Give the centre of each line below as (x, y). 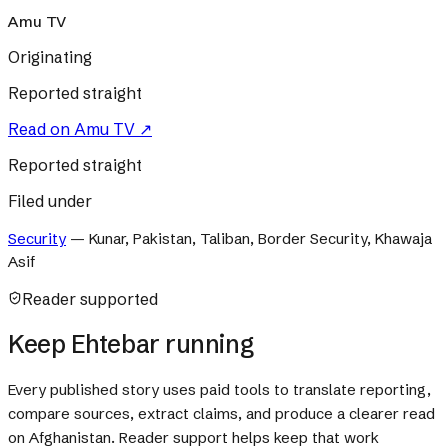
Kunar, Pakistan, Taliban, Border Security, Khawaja (260, 238)
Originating (50, 57)
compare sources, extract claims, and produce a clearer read (221, 414)
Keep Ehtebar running (131, 343)
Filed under (50, 201)
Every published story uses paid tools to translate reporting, (219, 390)
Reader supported (90, 299)
